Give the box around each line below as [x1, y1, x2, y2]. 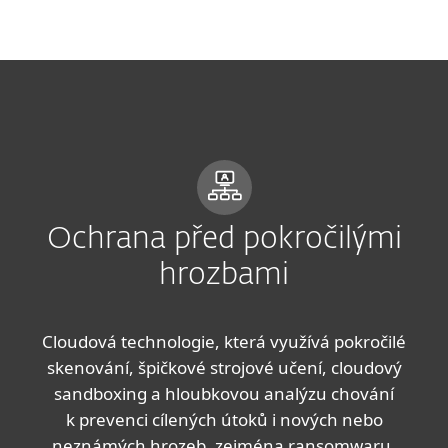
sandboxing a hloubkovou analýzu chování [54, 382, 394, 405]
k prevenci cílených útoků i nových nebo [65, 408, 383, 431]
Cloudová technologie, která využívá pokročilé [42, 330, 406, 353]
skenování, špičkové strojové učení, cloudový [46, 356, 402, 379]
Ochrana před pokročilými [46, 225, 402, 255]
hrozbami [159, 261, 289, 291]
